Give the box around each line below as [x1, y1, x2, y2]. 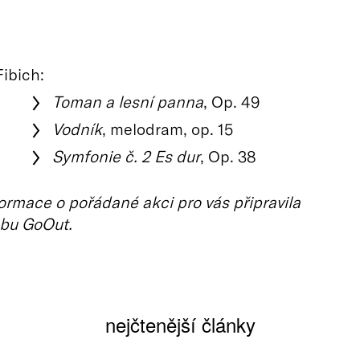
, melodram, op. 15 [102, 119, 234, 138]
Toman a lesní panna [52, 92, 204, 111]
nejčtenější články [104, 310, 256, 338]
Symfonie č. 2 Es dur [52, 146, 201, 166]
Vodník [52, 119, 103, 138]
